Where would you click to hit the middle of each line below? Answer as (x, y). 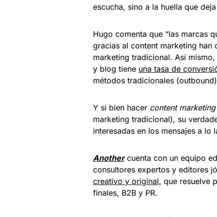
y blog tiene (116, 69)
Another (109, 158)
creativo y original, (127, 181)
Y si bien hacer (121, 108)
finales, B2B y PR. (125, 193)
